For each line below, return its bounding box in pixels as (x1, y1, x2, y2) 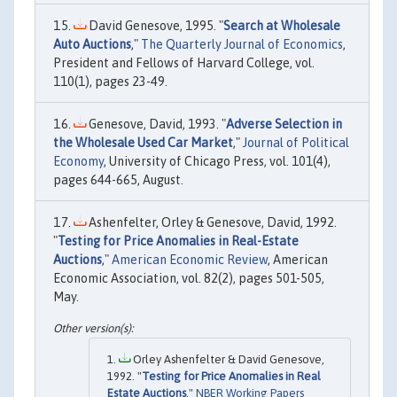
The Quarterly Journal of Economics (141, 36, 343, 51)
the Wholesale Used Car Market (53, 135, 233, 150)
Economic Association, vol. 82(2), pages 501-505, (53, 270, 324, 285)
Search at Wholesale (223, 18, 340, 33)
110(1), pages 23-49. (53, 74, 167, 89)
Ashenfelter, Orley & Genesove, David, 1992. (86, 214, 337, 230)
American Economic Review (112, 252, 268, 267)
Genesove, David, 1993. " (86, 116, 226, 131)
